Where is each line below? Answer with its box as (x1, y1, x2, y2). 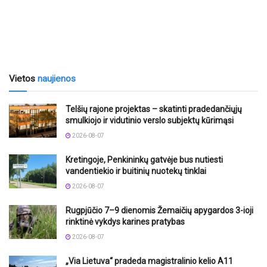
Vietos (9, 73, 38, 84)
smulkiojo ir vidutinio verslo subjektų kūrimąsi (66, 115, 234, 125)
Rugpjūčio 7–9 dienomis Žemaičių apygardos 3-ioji (66, 205, 253, 215)
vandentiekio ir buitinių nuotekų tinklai (66, 166, 206, 176)
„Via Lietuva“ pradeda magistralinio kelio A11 (66, 256, 233, 266)
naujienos (38, 73, 76, 84)
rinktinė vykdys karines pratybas (66, 216, 185, 226)
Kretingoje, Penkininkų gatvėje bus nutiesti (66, 154, 223, 164)
